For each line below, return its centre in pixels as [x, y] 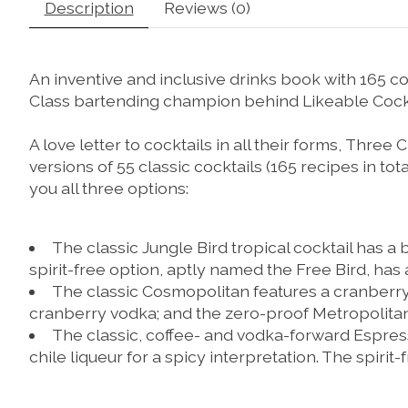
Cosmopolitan [195, 291]
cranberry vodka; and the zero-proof [171, 312]
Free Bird [331, 269]
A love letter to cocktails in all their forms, [187, 145]
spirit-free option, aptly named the [163, 269]
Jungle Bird [186, 247]
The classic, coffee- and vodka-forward [202, 334]
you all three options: [109, 189]
